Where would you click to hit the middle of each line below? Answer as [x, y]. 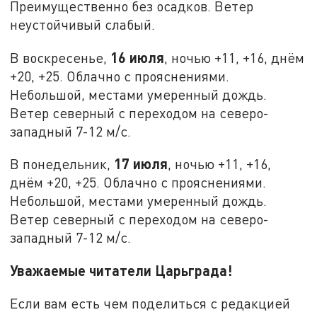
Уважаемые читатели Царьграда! [121, 270]
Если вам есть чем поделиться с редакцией [150, 303]
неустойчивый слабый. [83, 24]
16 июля [138, 57]
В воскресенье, [60, 57]
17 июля [141, 164]
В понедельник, [62, 164]
